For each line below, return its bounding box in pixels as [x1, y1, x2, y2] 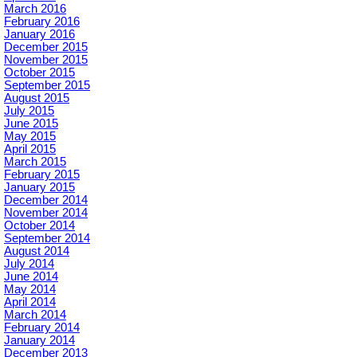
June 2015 [4, 117, 58, 131]
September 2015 [4, 79, 90, 92]
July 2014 [4, 257, 54, 271]
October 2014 [4, 219, 75, 233]
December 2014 [4, 194, 88, 207]
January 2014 [4, 334, 75, 347]
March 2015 [4, 155, 66, 169]
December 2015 [4, 41, 88, 54]
